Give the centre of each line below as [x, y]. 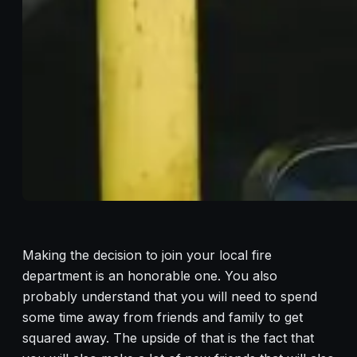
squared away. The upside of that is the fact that [168, 338]
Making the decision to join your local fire [147, 255]
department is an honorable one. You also [150, 276]
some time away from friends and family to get [163, 318]
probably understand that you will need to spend [170, 297]
